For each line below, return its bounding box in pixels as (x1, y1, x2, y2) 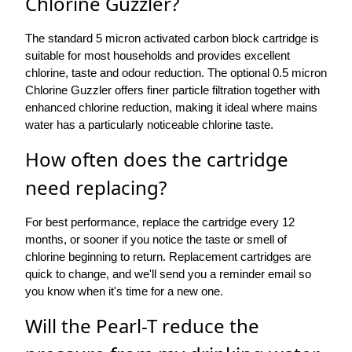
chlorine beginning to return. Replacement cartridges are (25, 250, 311, 264)
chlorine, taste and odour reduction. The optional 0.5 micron (25, 66, 327, 80)
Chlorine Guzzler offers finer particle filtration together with (25, 83, 320, 97)
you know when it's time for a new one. (25, 284, 223, 299)
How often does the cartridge (25, 146, 288, 173)
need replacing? (25, 174, 167, 201)
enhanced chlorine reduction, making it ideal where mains (25, 101, 317, 115)
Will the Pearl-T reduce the (25, 313, 259, 339)
